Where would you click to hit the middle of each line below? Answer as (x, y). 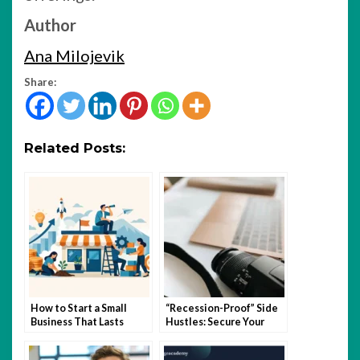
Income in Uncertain (213, 335)
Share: (40, 82)
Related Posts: (75, 148)
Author (50, 25)
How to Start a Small (79, 308)
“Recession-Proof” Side (222, 308)
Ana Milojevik (74, 55)
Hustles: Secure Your (215, 322)
